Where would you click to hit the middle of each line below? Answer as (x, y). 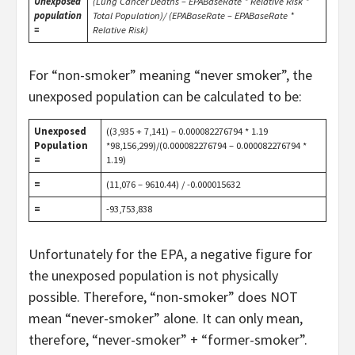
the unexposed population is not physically (153, 275)
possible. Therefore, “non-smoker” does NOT (163, 296)
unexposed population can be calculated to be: (165, 96)
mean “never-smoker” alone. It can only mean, (166, 318)
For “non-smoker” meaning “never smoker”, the (170, 74)
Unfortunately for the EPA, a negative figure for (170, 254)
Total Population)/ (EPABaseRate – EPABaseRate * (194, 15)
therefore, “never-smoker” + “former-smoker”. (168, 339)
